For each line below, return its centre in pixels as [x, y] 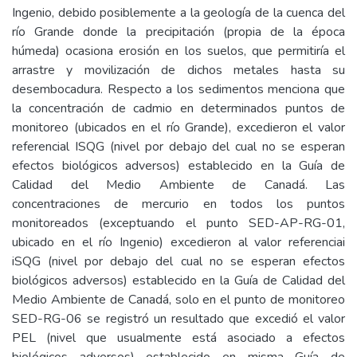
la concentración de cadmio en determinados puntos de [178, 108]
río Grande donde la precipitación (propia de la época [178, 32]
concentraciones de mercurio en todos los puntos [178, 204]
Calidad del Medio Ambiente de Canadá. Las [178, 185]
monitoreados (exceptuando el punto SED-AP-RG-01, [178, 223]
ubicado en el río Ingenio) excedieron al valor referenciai [178, 242]
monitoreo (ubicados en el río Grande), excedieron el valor [178, 127]
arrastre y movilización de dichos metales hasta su [178, 70]
